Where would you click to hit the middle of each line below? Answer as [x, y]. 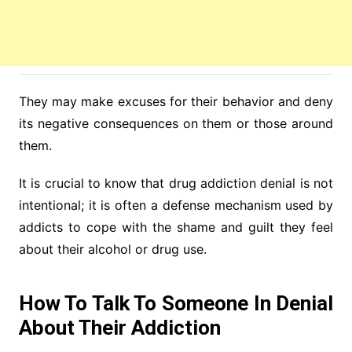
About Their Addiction [119, 328]
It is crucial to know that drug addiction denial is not [176, 183]
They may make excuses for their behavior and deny [176, 102]
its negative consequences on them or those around [176, 124]
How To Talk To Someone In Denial [176, 304]
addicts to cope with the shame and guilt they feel [176, 227]
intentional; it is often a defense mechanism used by [176, 205]
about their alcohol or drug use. [112, 249]
